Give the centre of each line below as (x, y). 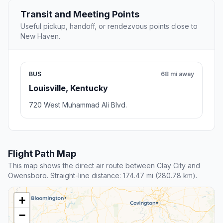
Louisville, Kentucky (68, 88)
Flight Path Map (42, 154)
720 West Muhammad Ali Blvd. (78, 105)
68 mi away (177, 74)
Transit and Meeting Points (80, 14)
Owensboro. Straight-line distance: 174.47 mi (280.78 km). (103, 176)
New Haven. (40, 36)
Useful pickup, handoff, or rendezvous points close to (109, 26)
